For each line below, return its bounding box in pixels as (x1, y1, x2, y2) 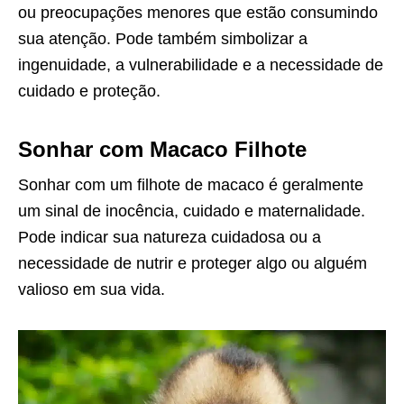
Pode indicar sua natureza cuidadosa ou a (18, 227, 321, 246)
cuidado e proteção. (18, 81, 161, 100)
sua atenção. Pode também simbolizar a (18, 29, 308, 48)
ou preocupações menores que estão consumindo (18, 3, 378, 22)
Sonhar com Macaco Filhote (18, 136, 307, 161)
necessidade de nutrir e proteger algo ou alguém (18, 253, 367, 272)
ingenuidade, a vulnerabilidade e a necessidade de (18, 55, 383, 74)
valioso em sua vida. (18, 280, 165, 298)
